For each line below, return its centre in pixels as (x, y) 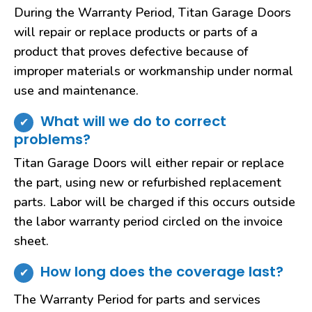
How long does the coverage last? (162, 272)
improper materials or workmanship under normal (154, 71)
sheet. (31, 241)
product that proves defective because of (131, 52)
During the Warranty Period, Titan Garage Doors (153, 13)
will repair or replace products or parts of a (136, 32)
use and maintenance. (76, 91)
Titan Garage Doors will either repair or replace (149, 163)
